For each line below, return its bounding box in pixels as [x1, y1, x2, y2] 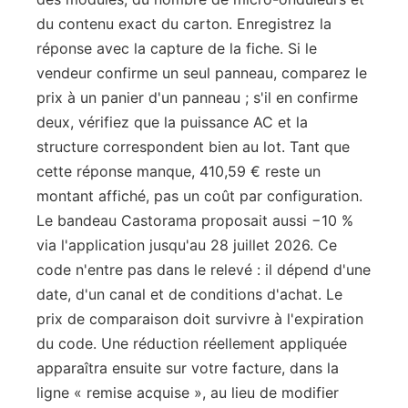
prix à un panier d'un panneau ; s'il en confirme [36, 88, 358, 107]
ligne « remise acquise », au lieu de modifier [36, 383, 339, 402]
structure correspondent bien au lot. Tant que [36, 138, 350, 156]
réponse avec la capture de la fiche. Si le [36, 39, 317, 57]
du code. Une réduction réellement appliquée [36, 334, 347, 352]
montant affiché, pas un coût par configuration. [36, 187, 362, 205]
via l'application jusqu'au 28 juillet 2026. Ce [36, 236, 337, 254]
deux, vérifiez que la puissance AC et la [36, 113, 308, 131]
